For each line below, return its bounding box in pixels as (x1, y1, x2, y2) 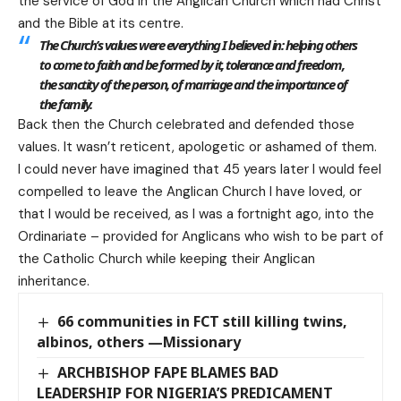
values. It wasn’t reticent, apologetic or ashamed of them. (18, 138, 377, 157)
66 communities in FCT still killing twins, (57, 311, 348, 332)
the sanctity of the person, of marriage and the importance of (39, 75, 347, 94)
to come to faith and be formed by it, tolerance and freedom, (39, 55, 344, 74)
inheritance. (18, 272, 90, 291)
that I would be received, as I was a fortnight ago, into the (18, 205, 374, 224)
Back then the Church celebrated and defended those (18, 115, 354, 134)
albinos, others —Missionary (37, 332, 241, 353)
